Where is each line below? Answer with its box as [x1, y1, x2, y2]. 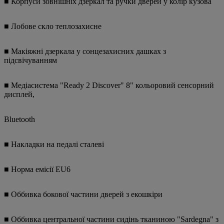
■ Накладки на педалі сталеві [4, 140, 104, 149]
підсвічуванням [4, 56, 57, 65]
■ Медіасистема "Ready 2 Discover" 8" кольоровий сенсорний [4, 81, 214, 90]
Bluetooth [4, 115, 35, 124]
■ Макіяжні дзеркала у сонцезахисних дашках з [4, 47, 166, 56]
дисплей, [4, 90, 34, 99]
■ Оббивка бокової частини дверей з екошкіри [4, 190, 162, 199]
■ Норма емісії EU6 [4, 165, 70, 174]
